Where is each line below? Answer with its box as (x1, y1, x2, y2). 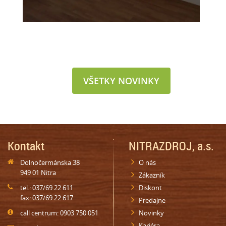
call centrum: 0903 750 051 (20, 208, 98, 217)
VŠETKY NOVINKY (83, 75, 159, 87)
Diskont (139, 183, 162, 192)
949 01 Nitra (20, 168, 56, 177)
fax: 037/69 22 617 (20, 193, 73, 202)
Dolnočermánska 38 (20, 158, 80, 167)
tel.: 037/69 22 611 (20, 183, 73, 192)
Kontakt (8, 138, 44, 154)
